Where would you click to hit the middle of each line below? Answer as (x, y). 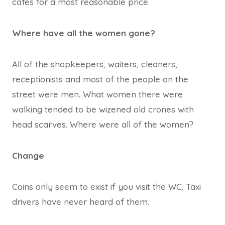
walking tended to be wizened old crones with (103, 109)
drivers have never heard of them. (81, 201)
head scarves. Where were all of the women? (103, 124)
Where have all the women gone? (84, 33)
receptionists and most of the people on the (100, 79)
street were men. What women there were (97, 94)
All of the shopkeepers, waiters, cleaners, (95, 64)
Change (28, 155)
